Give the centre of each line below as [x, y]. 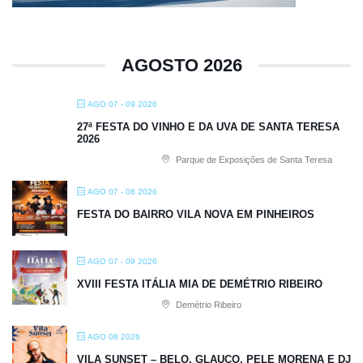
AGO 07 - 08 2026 [122, 191]
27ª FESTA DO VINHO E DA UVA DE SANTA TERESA [208, 126]
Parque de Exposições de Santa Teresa [253, 159]
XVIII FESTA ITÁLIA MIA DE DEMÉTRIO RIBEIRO [200, 284]
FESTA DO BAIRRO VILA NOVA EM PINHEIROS [196, 214]
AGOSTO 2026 [181, 65]
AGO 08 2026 [114, 336]
